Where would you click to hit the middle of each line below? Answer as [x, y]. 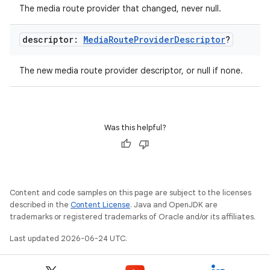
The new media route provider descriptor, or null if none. [131, 71]
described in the [40, 205]
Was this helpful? [135, 127]
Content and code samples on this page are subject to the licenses [130, 193]
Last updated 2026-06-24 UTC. [68, 238]
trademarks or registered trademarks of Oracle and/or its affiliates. [133, 217]
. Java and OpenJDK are [174, 205]
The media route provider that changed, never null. [120, 8]
